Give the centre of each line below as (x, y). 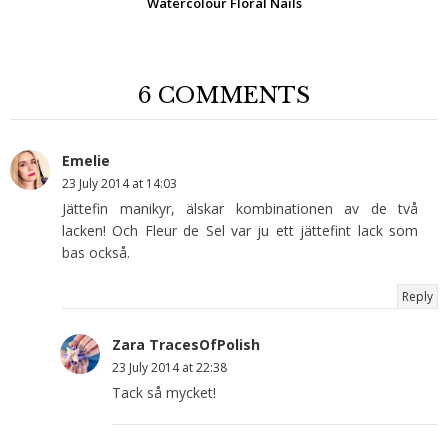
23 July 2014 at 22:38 (169, 367)
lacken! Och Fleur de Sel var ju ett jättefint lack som (240, 230)
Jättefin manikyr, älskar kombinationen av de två (240, 208)
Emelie (86, 160)
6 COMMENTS (224, 95)
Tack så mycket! (164, 392)
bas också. (96, 252)
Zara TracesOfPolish (186, 344)
